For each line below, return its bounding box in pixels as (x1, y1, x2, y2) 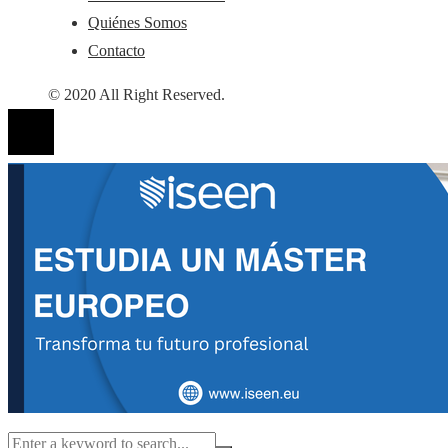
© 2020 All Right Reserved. (48, 86, 225, 104)
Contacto (88, 42, 145, 60)
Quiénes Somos (88, 14, 187, 32)
